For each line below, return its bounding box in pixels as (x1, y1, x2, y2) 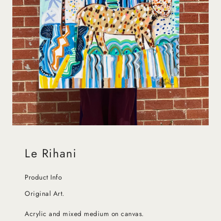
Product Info (25, 172, 62, 183)
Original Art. (25, 188, 65, 199)
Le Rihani (25, 145, 77, 162)
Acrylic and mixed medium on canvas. (25, 208, 146, 219)
